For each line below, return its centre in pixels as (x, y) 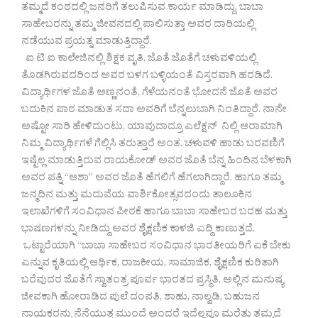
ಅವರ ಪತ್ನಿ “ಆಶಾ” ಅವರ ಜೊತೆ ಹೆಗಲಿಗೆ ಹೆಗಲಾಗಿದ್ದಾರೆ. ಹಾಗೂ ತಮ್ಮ (152, 179)
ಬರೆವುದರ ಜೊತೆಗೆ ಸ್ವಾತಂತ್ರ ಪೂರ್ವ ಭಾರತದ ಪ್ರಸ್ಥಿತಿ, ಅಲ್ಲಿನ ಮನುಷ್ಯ (153, 281)
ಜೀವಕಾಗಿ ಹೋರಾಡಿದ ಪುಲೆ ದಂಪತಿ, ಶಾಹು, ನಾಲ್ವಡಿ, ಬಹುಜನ (141, 298)
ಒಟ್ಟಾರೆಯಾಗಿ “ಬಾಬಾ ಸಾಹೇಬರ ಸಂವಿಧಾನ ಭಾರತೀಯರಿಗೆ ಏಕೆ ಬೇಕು (156, 247)
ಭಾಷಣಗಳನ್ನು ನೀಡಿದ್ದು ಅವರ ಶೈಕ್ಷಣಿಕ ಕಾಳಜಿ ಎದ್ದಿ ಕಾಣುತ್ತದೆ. (138, 230)
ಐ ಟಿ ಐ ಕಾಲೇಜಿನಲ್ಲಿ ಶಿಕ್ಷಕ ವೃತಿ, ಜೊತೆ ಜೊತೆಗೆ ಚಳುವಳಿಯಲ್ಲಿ (139, 60)
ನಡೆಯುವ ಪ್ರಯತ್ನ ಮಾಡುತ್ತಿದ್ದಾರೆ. (87, 43)
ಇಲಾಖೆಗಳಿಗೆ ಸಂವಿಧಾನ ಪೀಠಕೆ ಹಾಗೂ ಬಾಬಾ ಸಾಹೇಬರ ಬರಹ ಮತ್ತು (154, 213)
